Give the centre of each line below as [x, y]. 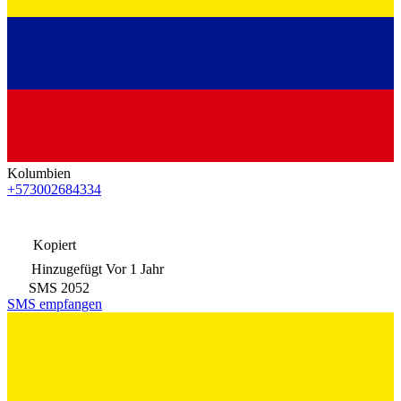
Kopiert [53, 244]
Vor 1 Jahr [135, 269]
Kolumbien [39, 173]
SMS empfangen [55, 303]
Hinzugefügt [67, 269]
